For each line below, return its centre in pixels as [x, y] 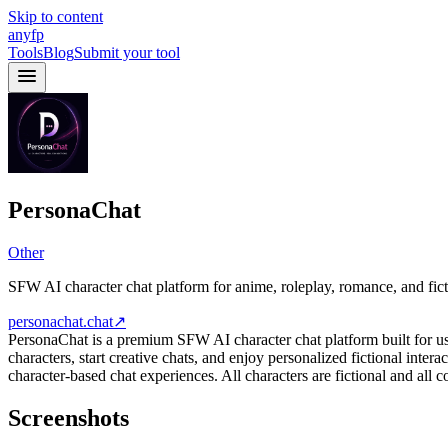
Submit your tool [127, 52]
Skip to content [55, 16]
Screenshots [68, 417]
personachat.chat [60, 321]
